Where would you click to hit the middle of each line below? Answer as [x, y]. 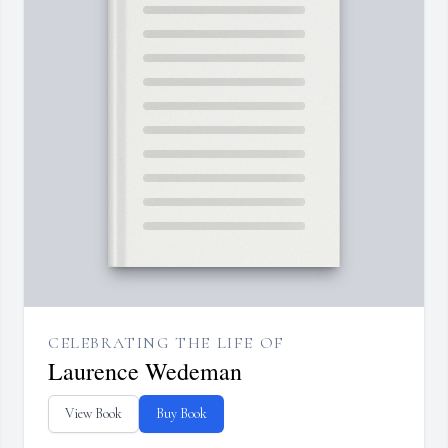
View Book [93, 414]
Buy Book [181, 414]
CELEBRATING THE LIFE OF [166, 343]
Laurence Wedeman [145, 371]
